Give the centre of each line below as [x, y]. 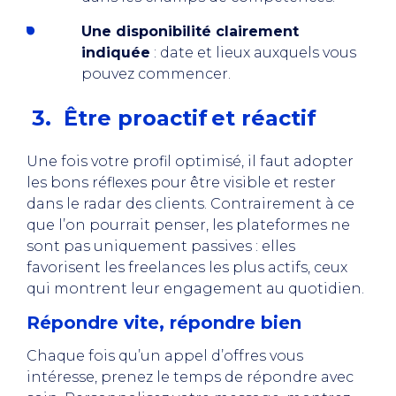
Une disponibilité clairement [190, 31]
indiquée [116, 53]
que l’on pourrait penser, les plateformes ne [188, 225]
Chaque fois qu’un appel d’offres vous [165, 356]
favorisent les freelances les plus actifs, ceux [187, 267]
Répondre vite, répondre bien [164, 323]
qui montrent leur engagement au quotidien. [197, 289]
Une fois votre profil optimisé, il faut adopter [190, 161]
